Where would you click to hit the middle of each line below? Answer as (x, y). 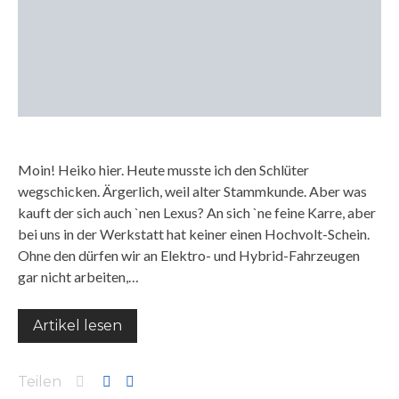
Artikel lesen (77, 326)
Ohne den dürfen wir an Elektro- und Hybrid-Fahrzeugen (189, 255)
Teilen (40, 382)
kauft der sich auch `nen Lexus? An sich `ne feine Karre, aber (197, 212)
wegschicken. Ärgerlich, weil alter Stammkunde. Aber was (192, 191)
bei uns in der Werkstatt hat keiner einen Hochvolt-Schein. (194, 234)
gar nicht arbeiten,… (78, 277)
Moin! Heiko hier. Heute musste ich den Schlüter (163, 170)
